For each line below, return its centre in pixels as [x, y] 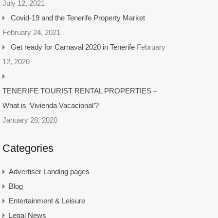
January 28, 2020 [30, 120]
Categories [28, 148]
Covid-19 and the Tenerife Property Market [78, 18]
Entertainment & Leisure [47, 201]
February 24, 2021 [31, 32]
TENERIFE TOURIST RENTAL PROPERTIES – [80, 91]
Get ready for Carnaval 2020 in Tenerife [73, 47]
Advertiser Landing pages [49, 172]
